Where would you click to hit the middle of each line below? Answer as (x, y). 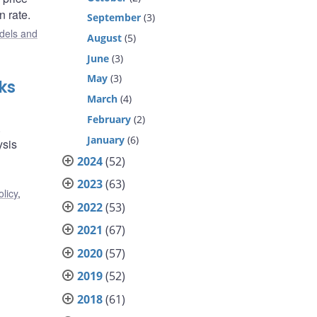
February (109, 119)
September (114, 18)
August (105, 38)
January (106, 139)
